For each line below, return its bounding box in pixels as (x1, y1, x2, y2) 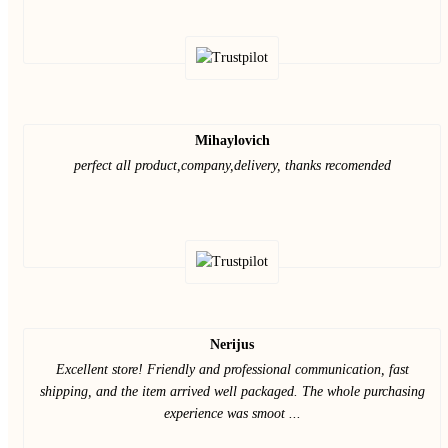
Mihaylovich (194, 133, 270, 148)
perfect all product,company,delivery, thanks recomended (73, 158, 391, 173)
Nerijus (210, 337, 254, 352)
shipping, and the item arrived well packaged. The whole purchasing (39, 384, 425, 399)
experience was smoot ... (163, 406, 301, 421)
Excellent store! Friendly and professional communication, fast (55, 362, 409, 377)
